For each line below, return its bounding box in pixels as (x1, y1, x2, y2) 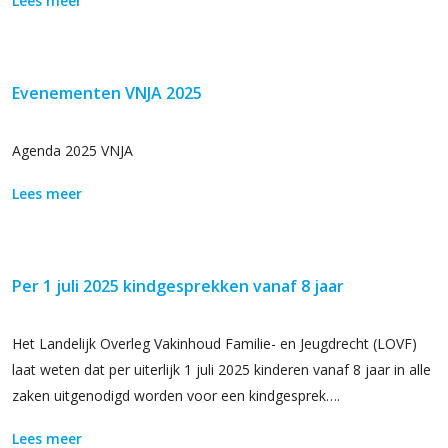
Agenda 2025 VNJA (12, 141, 133, 160)
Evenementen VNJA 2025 (12, 82, 202, 104)
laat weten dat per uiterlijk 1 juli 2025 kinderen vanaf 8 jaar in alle (12, 360, 431, 379)
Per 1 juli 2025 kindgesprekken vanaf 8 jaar (12, 275, 344, 297)
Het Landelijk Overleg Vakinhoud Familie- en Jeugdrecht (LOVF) (12, 334, 417, 353)
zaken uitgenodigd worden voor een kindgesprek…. (12, 386, 340, 405)
